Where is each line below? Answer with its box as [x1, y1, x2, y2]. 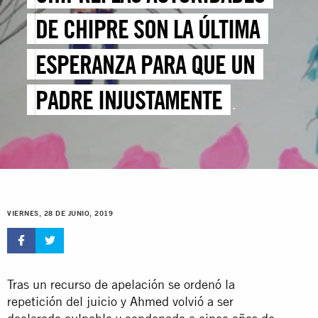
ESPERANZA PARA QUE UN [35, 49, 256, 80]
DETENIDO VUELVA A [35, 120, 204, 151]
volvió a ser [172, 293, 234, 309]
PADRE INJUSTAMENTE [35, 84, 223, 116]
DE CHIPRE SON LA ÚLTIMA [35, 13, 261, 45]
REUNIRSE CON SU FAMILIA [35, 155, 265, 187]
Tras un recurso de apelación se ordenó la [7, 276, 235, 292]
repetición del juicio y [7, 293, 130, 309]
